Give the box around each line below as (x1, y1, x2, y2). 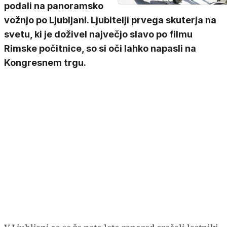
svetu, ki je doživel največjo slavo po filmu (4, 29, 193, 40)
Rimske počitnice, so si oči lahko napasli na (4, 43, 196, 54)
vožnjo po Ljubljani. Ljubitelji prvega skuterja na (4, 15, 216, 25)
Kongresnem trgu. (4, 57, 86, 68)
